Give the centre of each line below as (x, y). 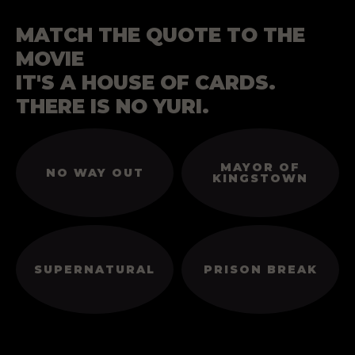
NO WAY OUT (95, 172)
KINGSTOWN (260, 178)
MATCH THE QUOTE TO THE (160, 35)
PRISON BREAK (260, 269)
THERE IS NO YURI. (113, 107)
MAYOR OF (260, 167)
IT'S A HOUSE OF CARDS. (146, 83)
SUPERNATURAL (95, 269)
